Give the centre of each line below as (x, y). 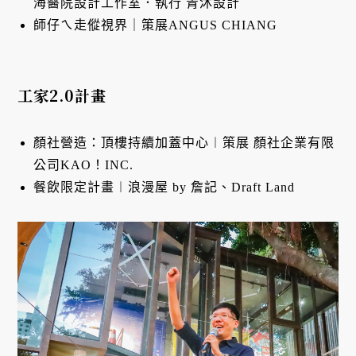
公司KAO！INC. (84, 165)
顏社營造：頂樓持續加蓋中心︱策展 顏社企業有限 (184, 143)
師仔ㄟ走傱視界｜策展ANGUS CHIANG (156, 25)
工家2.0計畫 (62, 95)
